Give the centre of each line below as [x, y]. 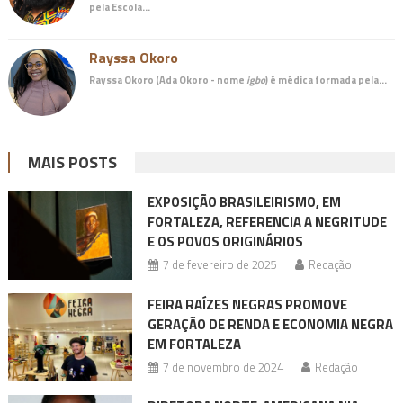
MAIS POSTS [72, 163]
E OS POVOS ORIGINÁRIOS [225, 242]
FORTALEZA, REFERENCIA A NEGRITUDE [267, 222]
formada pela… [349, 80]
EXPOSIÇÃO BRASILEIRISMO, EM [244, 202]
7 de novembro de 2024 [223, 367]
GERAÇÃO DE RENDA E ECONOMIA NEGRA [270, 324]
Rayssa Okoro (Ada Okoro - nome [167, 80]
